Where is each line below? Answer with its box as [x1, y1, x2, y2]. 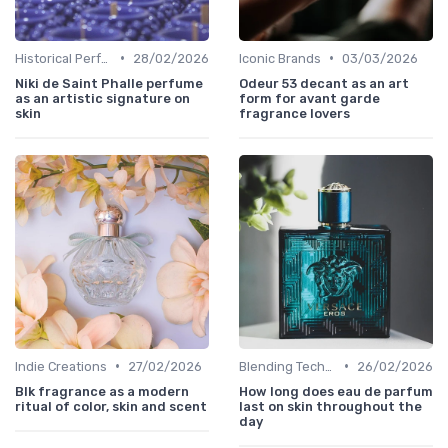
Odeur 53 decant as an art [239, 75, 409, 91]
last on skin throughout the [239, 398, 422, 414]
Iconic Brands [239, 50, 321, 66]
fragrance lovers [239, 105, 350, 121]
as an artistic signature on [15, 90, 190, 106]
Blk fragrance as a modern [15, 383, 189, 399]
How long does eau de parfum [239, 383, 433, 399]
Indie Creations [15, 358, 107, 374]
